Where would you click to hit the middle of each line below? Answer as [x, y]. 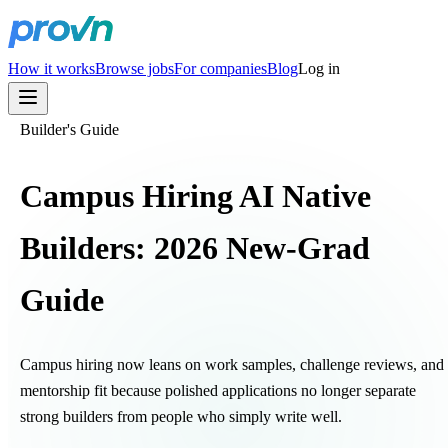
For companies [220, 68]
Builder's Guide [69, 129]
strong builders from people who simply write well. [181, 417]
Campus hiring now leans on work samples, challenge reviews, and [232, 365]
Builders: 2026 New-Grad [195, 247]
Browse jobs [134, 68]
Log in [319, 68]
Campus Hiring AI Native [195, 195]
